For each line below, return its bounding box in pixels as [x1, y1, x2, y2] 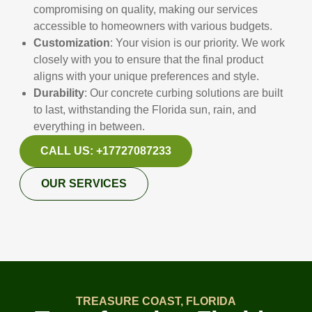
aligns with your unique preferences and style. [33, 70, 260, 82]
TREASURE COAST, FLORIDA [76, 295, 236, 308]
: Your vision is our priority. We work [110, 36, 286, 49]
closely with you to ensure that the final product [33, 53, 264, 65]
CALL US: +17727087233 [40, 144, 172, 157]
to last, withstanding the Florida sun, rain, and [33, 103, 257, 116]
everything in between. [33, 120, 146, 132]
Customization [33, 36, 111, 49]
